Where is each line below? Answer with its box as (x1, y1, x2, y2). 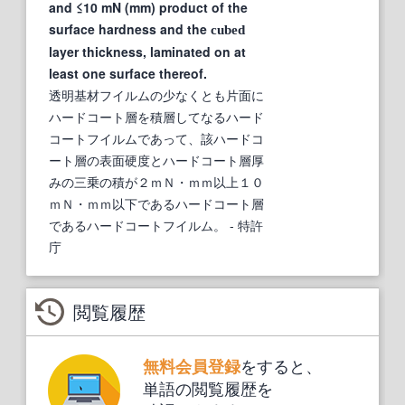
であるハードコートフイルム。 (49, 216, 226, 235)
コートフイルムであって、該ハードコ (49, 129, 264, 148)
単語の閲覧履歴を (142, 376, 273, 400)
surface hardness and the (49, 20, 211, 39)
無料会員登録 (142, 354, 240, 379)
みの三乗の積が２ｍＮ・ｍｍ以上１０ (49, 173, 264, 192)
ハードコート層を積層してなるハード (49, 108, 264, 127)
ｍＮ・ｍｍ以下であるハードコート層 (49, 194, 264, 213)
